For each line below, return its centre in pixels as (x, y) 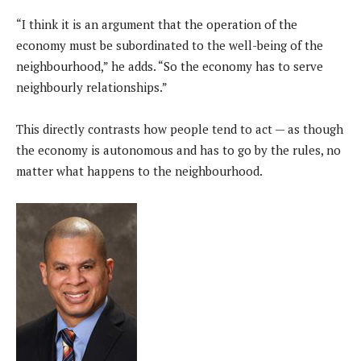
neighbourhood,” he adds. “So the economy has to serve (170, 66)
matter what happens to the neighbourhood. (139, 171)
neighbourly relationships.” (92, 87)
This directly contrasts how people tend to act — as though (180, 129)
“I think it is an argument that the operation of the (157, 25)
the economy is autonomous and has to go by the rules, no (178, 150)
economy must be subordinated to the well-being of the (170, 46)
